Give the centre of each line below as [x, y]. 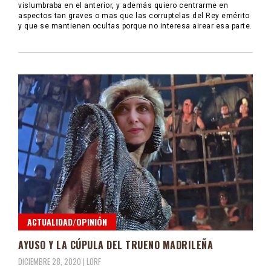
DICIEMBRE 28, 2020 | [52, 262]
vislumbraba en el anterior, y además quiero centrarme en [123, 6]
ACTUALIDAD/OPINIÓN [67, 222]
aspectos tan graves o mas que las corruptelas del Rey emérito [134, 16]
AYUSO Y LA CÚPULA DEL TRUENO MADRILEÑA [116, 245]
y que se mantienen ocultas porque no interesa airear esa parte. [135, 26]
